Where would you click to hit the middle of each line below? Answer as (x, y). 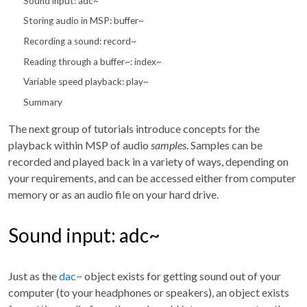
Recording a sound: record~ (80, 41)
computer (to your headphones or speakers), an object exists (149, 292)
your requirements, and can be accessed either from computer (152, 177)
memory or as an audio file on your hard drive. (113, 194)
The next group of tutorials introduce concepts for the (134, 128)
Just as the (34, 275)
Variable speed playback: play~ (86, 82)
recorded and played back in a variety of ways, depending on (148, 161)
